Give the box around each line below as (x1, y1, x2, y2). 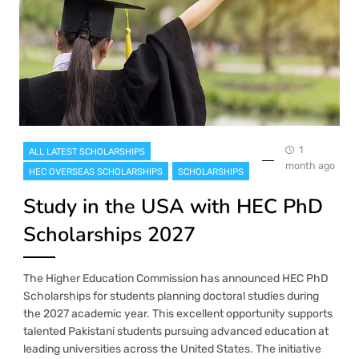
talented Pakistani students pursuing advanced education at (23, 324, 329, 338)
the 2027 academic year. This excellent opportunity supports (23, 306, 333, 321)
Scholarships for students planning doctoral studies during (23, 288, 319, 303)
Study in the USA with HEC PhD (23, 192, 323, 220)
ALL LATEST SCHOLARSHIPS (29, 146, 145, 157)
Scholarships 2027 (23, 220, 196, 248)
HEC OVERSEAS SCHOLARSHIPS (29, 166, 163, 177)
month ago (285, 159, 336, 171)
